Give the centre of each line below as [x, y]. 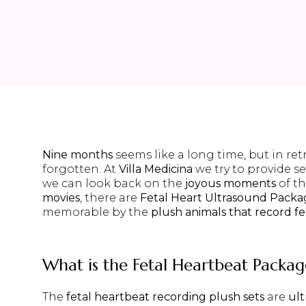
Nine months [78, 155]
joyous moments [231, 184]
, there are [110, 198]
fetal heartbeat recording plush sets [165, 296]
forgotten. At [81, 169]
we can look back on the [114, 184]
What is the [87, 265]
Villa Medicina [156, 169]
